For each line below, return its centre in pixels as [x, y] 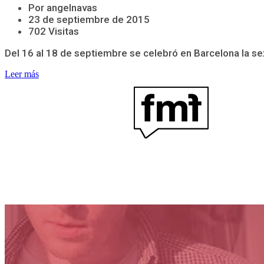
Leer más [22, 74]
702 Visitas [54, 32]
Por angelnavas [63, 8]
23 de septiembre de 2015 [89, 20]
